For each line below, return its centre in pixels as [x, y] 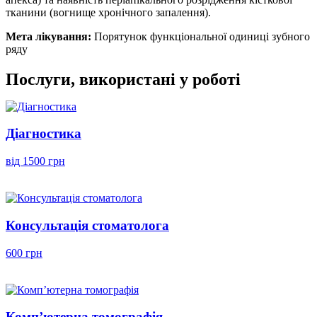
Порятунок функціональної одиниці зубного [202, 36]
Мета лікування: [50, 36]
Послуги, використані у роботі [123, 79]
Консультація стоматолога [87, 225]
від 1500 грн [35, 161]
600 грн [24, 253]
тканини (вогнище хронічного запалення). [108, 12]
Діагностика [44, 134]
